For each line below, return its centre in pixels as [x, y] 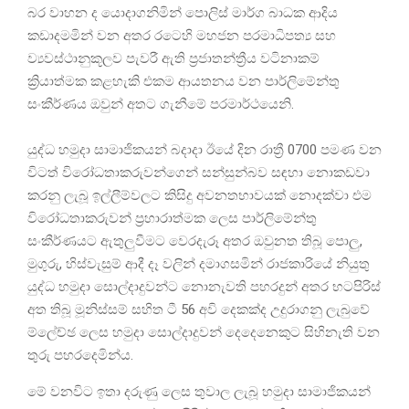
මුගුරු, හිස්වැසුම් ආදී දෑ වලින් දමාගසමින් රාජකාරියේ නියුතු [199, 264]
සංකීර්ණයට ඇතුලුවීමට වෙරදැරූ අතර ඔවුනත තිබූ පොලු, [195, 241]
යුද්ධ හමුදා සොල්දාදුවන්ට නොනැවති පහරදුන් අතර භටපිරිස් [204, 287]
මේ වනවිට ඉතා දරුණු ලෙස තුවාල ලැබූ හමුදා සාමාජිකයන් [199, 392]
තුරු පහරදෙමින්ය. [80, 356]
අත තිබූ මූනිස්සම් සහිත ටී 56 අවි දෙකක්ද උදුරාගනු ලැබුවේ [199, 310]
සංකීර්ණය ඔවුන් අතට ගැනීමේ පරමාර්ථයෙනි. [170, 105]
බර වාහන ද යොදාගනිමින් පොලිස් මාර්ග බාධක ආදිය [183, 13]
